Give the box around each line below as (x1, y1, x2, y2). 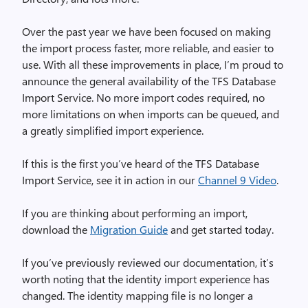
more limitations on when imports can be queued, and (22, 107, 279, 121)
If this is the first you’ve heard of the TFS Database (22, 156, 259, 170)
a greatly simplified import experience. (22, 123, 203, 137)
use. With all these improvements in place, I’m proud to (22, 57, 283, 71)
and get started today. (168, 222, 274, 236)
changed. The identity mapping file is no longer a (22, 288, 253, 302)
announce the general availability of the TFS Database (22, 74, 276, 88)
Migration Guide (90, 222, 168, 236)
